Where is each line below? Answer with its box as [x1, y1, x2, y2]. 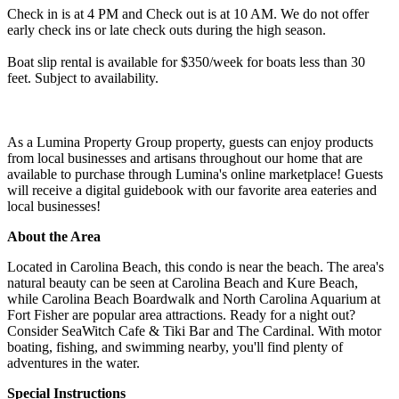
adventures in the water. [7, 354, 140, 370]
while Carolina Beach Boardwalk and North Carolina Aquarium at [7, 290, 380, 306]
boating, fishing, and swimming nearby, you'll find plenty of [7, 338, 343, 354]
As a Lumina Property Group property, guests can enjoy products [7, 134, 373, 150]
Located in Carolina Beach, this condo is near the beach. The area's [7, 258, 384, 274]
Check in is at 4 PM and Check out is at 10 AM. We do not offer [7, 5, 369, 21]
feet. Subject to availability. [7, 69, 159, 85]
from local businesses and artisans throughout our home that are [7, 150, 362, 166]
